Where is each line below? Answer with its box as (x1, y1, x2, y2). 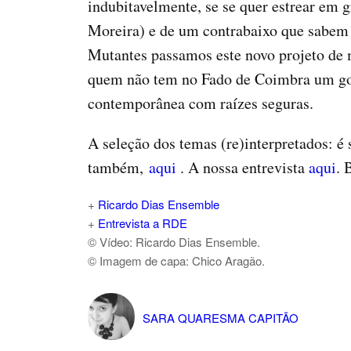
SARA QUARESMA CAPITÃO (143, 309, 299, 327)
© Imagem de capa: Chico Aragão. (88, 252, 265, 270)
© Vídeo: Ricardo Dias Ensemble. (88, 233, 260, 251)
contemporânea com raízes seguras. (88, 92, 313, 114)
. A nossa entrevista (180, 157, 309, 179)
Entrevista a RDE (98, 215, 187, 232)
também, (88, 157, 149, 179)
